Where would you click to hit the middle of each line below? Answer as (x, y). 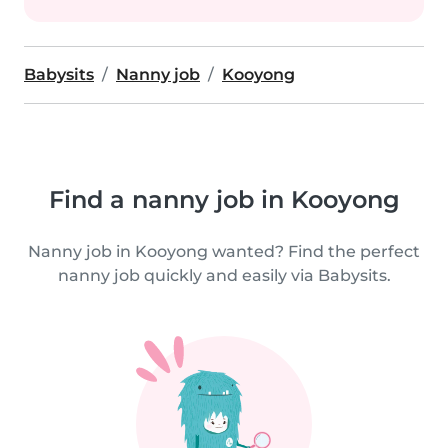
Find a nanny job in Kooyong (224, 199)
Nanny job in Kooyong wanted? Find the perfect (224, 251)
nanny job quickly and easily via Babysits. (224, 275)
